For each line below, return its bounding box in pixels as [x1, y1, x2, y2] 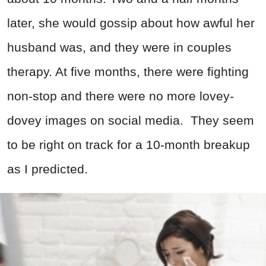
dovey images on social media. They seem [7, 113, 254, 128]
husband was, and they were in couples [7, 40, 232, 55]
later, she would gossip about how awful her [7, 16, 255, 30]
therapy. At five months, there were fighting [7, 65, 249, 79]
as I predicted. [7, 162, 88, 176]
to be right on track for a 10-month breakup [7, 138, 250, 152]
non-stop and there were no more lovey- [7, 89, 234, 103]
